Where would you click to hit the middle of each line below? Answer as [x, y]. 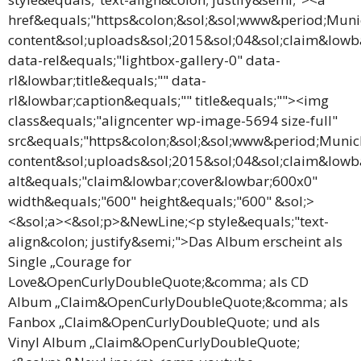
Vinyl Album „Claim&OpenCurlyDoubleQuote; [154, 342]
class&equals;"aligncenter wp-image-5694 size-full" [173, 120]
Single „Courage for [70, 261]
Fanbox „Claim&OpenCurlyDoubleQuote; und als [164, 322]
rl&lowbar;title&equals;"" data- [107, 80]
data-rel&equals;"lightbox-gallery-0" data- [144, 60]
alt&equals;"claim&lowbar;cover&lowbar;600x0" [163, 181]
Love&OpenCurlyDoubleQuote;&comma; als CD [158, 282]
